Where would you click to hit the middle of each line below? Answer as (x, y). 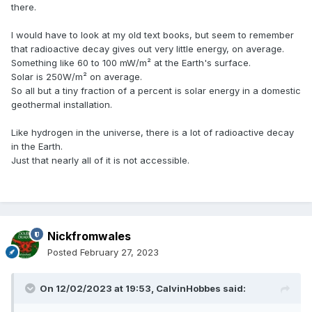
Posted (64, 252)
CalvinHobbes (188, 289)
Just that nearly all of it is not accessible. (100, 161)
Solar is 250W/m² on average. (77, 77)
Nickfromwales (89, 236)
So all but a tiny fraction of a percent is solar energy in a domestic (156, 91)
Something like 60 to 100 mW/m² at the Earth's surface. (131, 63)
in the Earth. (37, 147)
